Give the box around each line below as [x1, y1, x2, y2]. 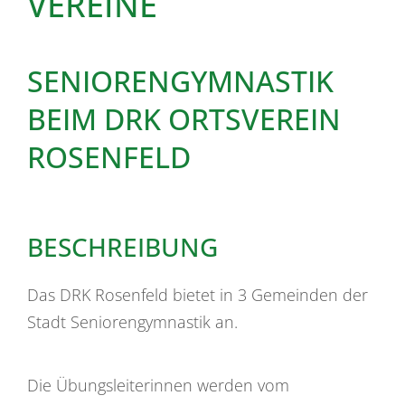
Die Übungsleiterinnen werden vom [27, 373, 289, 396]
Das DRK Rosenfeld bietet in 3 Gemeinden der [27, 283, 368, 306]
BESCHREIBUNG [27, 229, 218, 264]
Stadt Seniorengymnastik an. [27, 310, 238, 333]
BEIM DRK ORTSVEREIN [27, 99, 341, 138]
